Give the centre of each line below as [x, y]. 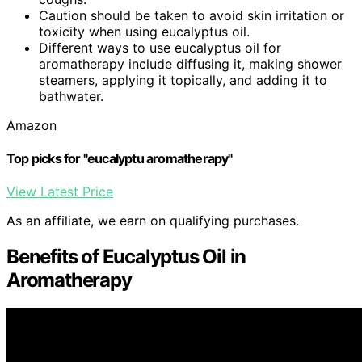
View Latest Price [60, 192]
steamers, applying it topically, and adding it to [183, 80]
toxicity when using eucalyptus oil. [144, 31]
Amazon [32, 125]
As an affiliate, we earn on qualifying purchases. [153, 221]
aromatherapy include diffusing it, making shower [190, 63]
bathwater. [71, 96]
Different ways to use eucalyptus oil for [160, 47]
